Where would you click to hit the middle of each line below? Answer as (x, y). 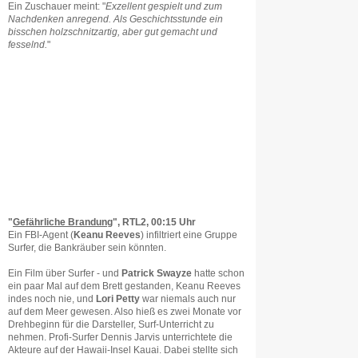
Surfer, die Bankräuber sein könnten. (87, 248)
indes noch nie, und (52, 299)
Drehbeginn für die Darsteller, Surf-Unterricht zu (111, 324)
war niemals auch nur (188, 299)
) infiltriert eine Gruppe (189, 235)
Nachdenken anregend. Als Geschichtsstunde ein (115, 19)
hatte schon (218, 273)
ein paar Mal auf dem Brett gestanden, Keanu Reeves (124, 286)
